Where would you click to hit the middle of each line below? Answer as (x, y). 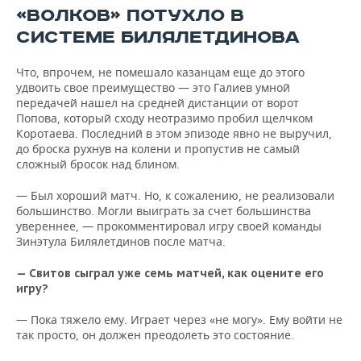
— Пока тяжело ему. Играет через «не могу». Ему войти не (179, 320)
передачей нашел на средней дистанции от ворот (158, 103)
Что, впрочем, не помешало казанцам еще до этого (160, 72)
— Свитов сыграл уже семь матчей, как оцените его (170, 273)
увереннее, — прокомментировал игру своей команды (169, 226)
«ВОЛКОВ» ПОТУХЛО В (130, 16)
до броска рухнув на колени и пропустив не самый (158, 149)
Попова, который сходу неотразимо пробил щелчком (164, 118)
